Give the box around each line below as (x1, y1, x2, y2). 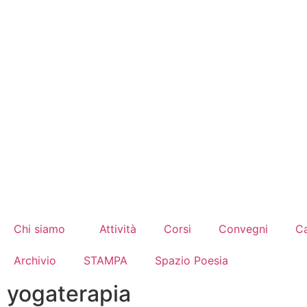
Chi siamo (14, 222, 65, 236)
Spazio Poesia (155, 254, 228, 267)
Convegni (219, 222, 268, 236)
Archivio (14, 254, 56, 267)
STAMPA (84, 254, 127, 267)
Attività (99, 222, 136, 236)
